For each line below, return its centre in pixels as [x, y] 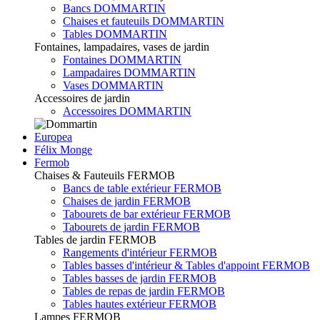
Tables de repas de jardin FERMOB [144, 291]
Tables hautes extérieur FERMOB [140, 304]
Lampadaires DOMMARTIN [129, 72]
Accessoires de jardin [82, 98]
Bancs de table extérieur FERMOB [142, 188]
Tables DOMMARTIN [115, 34]
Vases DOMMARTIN [113, 85]
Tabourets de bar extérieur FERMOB [147, 214]
